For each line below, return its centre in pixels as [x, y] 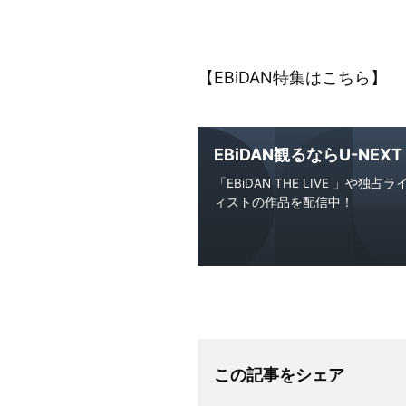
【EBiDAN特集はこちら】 [292, 78]
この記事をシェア [279, 375]
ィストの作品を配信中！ [284, 203]
